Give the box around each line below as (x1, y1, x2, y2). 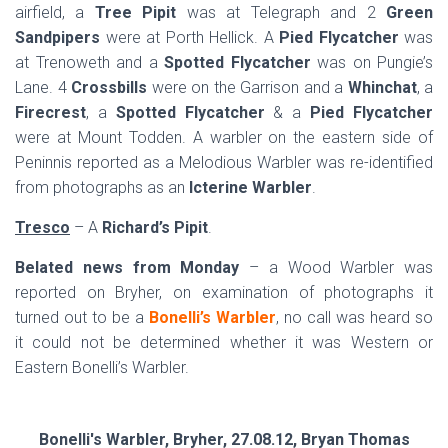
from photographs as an (15, 178, 185, 197)
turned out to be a (15, 308, 149, 327)
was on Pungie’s (310, 53, 433, 72)
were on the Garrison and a (147, 78, 348, 97)
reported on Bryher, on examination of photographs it (15, 283, 433, 302)
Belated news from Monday (15, 258, 249, 277)
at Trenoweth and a (15, 53, 164, 72)
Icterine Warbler (185, 178, 312, 197)
